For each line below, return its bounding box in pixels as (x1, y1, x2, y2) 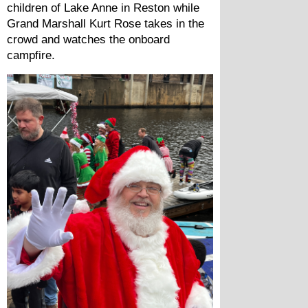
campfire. (7, 48, 55, 62)
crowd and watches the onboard (7, 32, 170, 46)
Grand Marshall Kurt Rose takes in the (7, 16, 204, 30)
